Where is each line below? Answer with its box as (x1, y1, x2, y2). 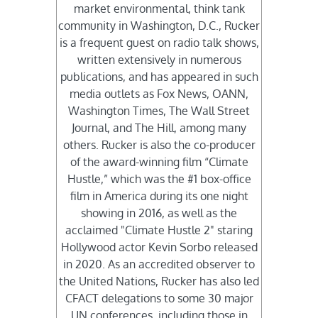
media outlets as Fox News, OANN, (70, 87, 248, 102)
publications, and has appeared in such (60, 70, 258, 84)
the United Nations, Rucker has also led (59, 274, 259, 289)
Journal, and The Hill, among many (72, 121, 246, 136)
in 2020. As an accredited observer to (63, 257, 255, 272)
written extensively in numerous (77, 53, 241, 67)
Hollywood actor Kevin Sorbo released (60, 240, 258, 255)
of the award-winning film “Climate (70, 155, 248, 170)
